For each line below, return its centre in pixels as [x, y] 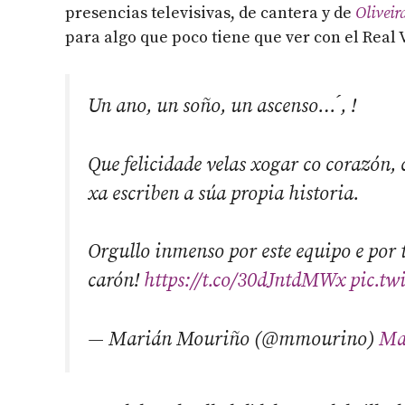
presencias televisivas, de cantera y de [210, 14]
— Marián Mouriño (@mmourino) [233, 339]
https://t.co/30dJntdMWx [245, 281]
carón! [116, 281]
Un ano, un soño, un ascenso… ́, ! [222, 107]
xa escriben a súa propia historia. [223, 193]
